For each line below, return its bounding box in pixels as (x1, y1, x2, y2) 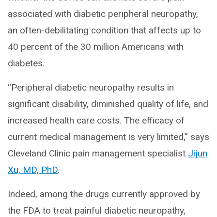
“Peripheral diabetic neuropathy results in (8, 81, 174, 93)
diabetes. (8, 57, 45, 69)
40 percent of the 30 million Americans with (8, 41, 184, 52)
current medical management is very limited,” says (8, 131, 209, 142)
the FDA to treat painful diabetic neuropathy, (8, 204, 186, 216)
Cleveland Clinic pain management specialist (8, 147, 188, 159)
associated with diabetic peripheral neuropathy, (8, 8, 198, 19)
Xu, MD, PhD (8, 164, 58, 175)
